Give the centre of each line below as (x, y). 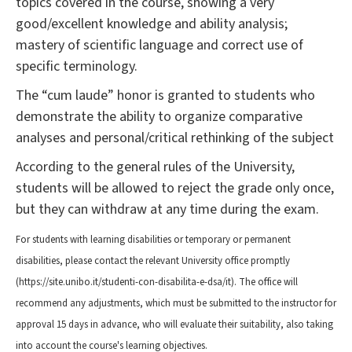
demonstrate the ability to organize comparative (159, 117)
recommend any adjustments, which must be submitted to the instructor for (176, 304)
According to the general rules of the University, (155, 167)
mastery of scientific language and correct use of (159, 46)
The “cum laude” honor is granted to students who (165, 96)
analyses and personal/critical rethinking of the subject (175, 138)
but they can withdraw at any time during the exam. (167, 210)
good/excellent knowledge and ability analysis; (152, 24)
